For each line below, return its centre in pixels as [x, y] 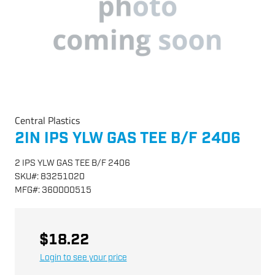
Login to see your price [83, 258]
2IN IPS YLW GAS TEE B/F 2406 [127, 138]
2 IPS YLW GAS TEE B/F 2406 [72, 163]
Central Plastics [47, 120]
